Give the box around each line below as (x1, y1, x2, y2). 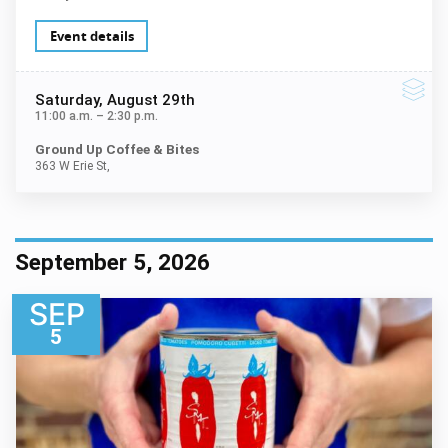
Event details (49, 26, 134, 45)
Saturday (34, 90, 99, 109)
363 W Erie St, (34, 159, 110, 173)
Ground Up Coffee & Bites (34, 141, 199, 158)
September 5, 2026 (15, 248, 210, 275)
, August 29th (98, 90, 195, 109)
